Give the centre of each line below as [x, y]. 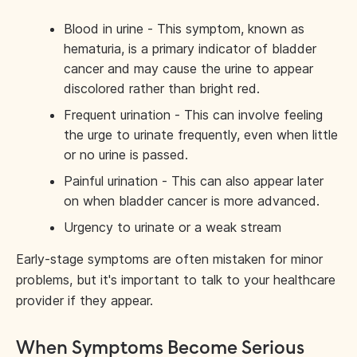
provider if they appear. [84, 300]
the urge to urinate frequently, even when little [201, 135]
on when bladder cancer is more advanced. [192, 201]
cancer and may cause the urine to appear [188, 69]
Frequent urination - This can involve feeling [193, 115]
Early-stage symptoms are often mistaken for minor [169, 259]
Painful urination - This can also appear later [194, 181]
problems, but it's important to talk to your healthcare [176, 280]
